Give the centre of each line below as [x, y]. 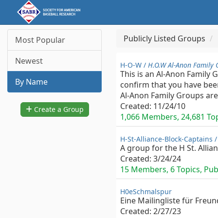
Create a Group [58, 109]
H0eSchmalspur [146, 191]
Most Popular [40, 40]
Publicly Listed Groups [164, 38]
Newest [29, 61]
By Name [31, 82]
